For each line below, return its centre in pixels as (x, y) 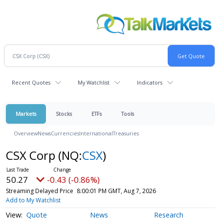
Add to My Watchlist (33, 200)
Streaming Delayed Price (39, 191)
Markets (26, 114)
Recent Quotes (31, 83)
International (96, 133)
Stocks (64, 114)
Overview (26, 133)
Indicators (150, 83)
